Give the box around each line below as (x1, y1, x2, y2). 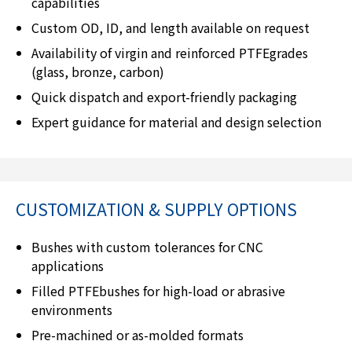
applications (31, 255, 104, 275)
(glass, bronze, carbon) (31, 61, 164, 81)
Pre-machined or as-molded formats (31, 324, 244, 344)
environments (31, 299, 112, 319)
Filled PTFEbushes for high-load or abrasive (31, 280, 285, 300)
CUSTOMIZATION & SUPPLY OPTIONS (16, 196, 297, 221)
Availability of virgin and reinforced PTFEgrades (31, 42, 308, 62)
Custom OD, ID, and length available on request (31, 17, 310, 37)
